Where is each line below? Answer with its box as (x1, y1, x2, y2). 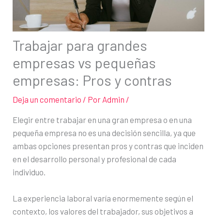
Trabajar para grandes (13, 36, 148, 54)
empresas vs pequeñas (13, 53, 156, 71)
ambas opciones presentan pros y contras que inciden (13, 140, 204, 151)
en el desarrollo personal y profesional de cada (13, 154, 177, 164)
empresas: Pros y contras (13, 71, 172, 89)
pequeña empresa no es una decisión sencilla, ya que (13, 127, 196, 138)
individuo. (13, 167, 46, 177)
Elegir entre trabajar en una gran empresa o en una (13, 114, 192, 124)
